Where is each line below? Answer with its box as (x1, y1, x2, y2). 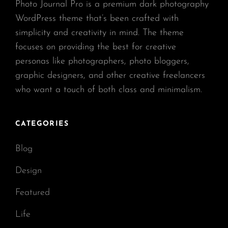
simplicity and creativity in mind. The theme (15, 27, 184, 38)
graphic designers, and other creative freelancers (15, 70, 205, 80)
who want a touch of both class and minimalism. (15, 84, 202, 95)
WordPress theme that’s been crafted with (15, 13, 179, 23)
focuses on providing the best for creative (15, 42, 176, 52)
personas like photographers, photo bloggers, (15, 56, 189, 66)
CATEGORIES (15, 120, 69, 128)
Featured (15, 187, 50, 197)
